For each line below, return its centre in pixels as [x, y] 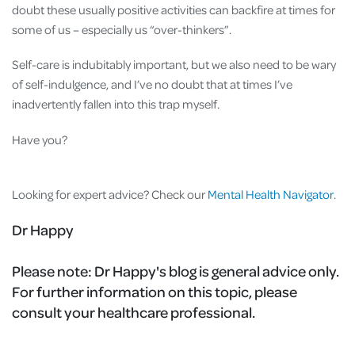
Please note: [53, 271]
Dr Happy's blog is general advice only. [217, 271]
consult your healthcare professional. [134, 312]
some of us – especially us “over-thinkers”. [123, 30]
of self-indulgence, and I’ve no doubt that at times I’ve [152, 84]
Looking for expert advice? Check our [110, 194]
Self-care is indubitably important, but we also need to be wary [174, 65]
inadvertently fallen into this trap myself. [117, 104]
